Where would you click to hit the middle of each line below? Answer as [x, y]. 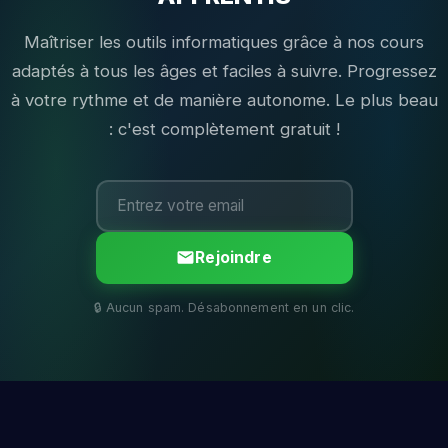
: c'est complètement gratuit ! [224, 128]
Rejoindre [233, 258]
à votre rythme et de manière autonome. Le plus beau [224, 99]
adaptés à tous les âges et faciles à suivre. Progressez [224, 70]
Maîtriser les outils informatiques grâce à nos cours [224, 41]
